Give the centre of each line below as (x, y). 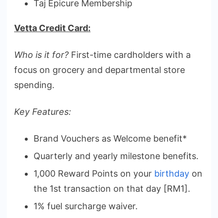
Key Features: (43, 112)
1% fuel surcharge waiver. (86, 206)
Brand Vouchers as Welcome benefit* (110, 139)
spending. (34, 85)
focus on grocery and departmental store (100, 70)
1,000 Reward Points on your (94, 174)
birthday (172, 174)
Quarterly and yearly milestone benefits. (116, 156)
